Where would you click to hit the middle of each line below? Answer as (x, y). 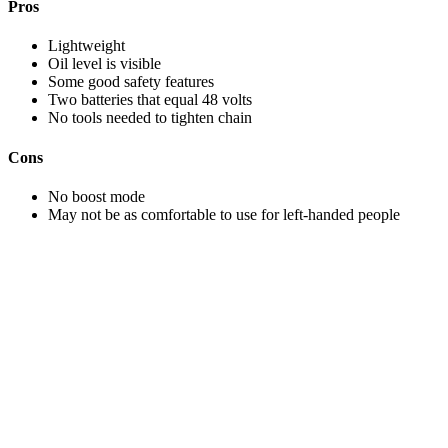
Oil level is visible (104, 64)
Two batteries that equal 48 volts (150, 100)
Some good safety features (131, 82)
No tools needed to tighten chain (150, 118)
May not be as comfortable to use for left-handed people (224, 214)
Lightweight (86, 46)
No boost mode (96, 196)
